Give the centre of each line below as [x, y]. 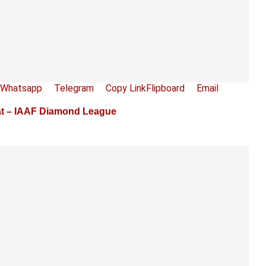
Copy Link [126, 88]
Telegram [74, 88]
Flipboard [165, 88]
